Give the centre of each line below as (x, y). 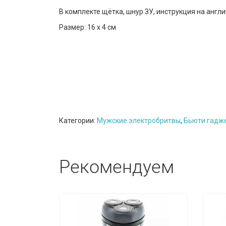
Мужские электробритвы (139, 121)
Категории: (78, 121)
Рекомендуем (117, 167)
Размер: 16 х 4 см (88, 27)
